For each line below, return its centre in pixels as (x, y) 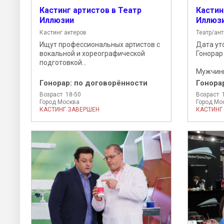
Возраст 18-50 (60, 94)
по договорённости (111, 83)
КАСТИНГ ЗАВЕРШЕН (69, 109)
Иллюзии (57, 20)
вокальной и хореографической (92, 53)
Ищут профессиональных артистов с (100, 44)
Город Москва (59, 102)
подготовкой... (63, 62)
